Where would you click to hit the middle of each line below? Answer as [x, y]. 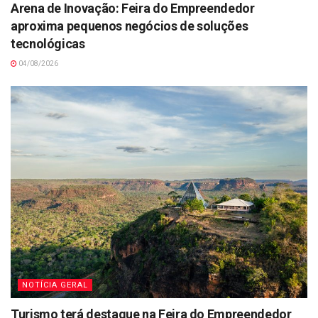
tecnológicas [48, 44]
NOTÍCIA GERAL [55, 285]
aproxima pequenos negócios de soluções [130, 26]
